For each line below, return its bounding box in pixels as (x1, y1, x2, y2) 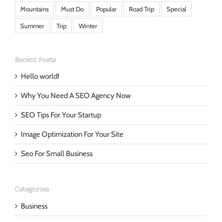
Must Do (61, 11, 84, 20)
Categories (15, 192, 49, 200)
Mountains (20, 11, 49, 20)
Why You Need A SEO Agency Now (21, 98, 131, 107)
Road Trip (129, 11, 154, 20)
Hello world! (21, 78, 59, 88)
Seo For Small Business (21, 156, 93, 165)
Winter (79, 28, 97, 37)
